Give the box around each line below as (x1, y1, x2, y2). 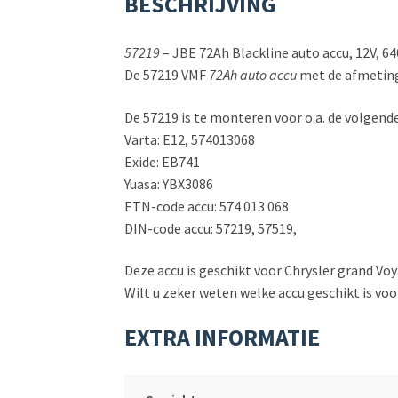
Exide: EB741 (124, 152, 201, 171)
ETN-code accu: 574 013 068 (124, 196, 290, 215)
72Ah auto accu (209, 65, 298, 84)
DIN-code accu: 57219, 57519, (124, 219, 298, 237)
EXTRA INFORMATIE (124, 322, 321, 352)
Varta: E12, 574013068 (124, 130, 256, 148)
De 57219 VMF (124, 65, 210, 84)
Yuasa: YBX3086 (124, 174, 214, 193)
